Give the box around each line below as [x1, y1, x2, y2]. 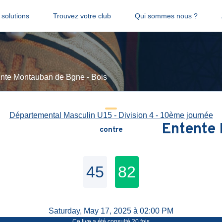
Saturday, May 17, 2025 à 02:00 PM [49, 207, 173, 215]
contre [99, 125, 123, 135]
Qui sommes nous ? [134, 12, 198, 20]
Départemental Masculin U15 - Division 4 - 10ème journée [9, 111, 213, 119]
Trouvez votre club [53, 12, 111, 20]
